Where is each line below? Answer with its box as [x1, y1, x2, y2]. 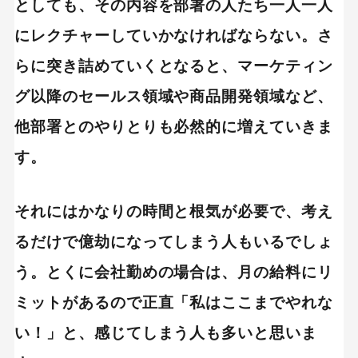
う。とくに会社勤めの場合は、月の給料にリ [14, 264, 334, 281]
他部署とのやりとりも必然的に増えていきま [14, 118, 334, 136]
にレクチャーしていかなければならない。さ [14, 27, 334, 45]
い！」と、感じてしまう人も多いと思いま [14, 324, 318, 342]
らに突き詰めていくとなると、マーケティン [14, 58, 334, 75]
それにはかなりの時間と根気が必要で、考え [14, 203, 334, 221]
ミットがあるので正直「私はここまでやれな [14, 294, 334, 312]
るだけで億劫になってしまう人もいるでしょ [14, 233, 334, 251]
